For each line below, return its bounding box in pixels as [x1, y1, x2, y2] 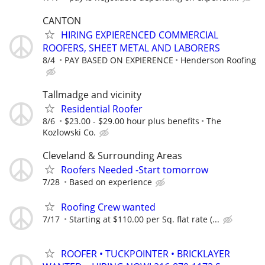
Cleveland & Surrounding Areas [43, 149, 182, 163]
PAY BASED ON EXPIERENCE [64, 54, 173, 66]
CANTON [43, 14, 81, 27]
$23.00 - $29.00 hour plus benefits [64, 115, 199, 127]
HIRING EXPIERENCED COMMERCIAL [61, 28, 218, 41]
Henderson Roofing [180, 54, 256, 66]
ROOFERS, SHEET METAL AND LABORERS [43, 41, 220, 54]
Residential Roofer [61, 102, 143, 116]
